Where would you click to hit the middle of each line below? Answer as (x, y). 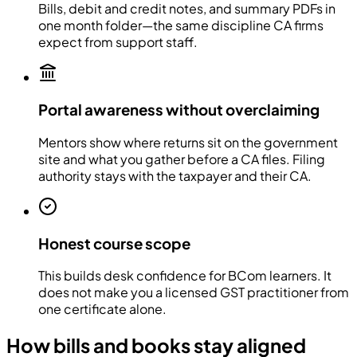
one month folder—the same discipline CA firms (181, 25)
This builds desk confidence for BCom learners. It (185, 276)
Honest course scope (114, 243)
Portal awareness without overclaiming (179, 110)
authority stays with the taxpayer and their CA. (175, 175)
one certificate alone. (102, 309)
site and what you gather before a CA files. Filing (182, 159)
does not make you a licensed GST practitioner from (194, 292)
